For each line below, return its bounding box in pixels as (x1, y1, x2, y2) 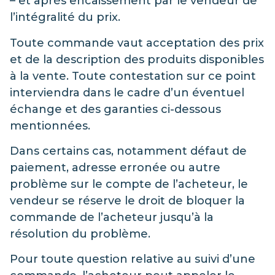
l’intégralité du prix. (10, 10, 120, 25)
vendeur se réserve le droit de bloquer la (10, 193, 245, 207)
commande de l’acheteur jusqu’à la (10, 210, 214, 224)
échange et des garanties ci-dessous (10, 102, 221, 116)
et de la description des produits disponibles (10, 52, 264, 66)
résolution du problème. (10, 227, 150, 241)
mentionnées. (10, 118, 90, 133)
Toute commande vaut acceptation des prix (10, 36, 264, 50)
